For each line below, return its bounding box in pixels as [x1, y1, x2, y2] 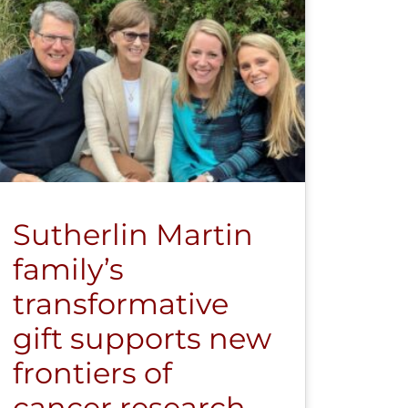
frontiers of [12, 354, 172, 391]
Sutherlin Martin [12, 216, 253, 252]
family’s [12, 250, 124, 287]
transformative [12, 285, 229, 321]
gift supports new [12, 320, 271, 356]
